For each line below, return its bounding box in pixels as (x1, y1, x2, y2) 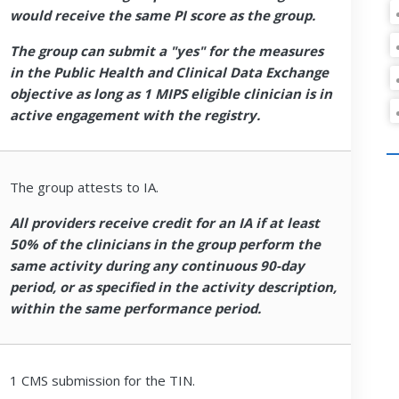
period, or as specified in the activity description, (10, 277, 337, 296)
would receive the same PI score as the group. (10, 5, 315, 24)
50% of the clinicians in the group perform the (10, 234, 321, 253)
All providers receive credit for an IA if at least (10, 213, 320, 232)
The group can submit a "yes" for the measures (10, 41, 323, 60)
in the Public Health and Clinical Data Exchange (10, 62, 329, 81)
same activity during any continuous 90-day (10, 256, 305, 274)
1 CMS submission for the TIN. (10, 370, 195, 389)
